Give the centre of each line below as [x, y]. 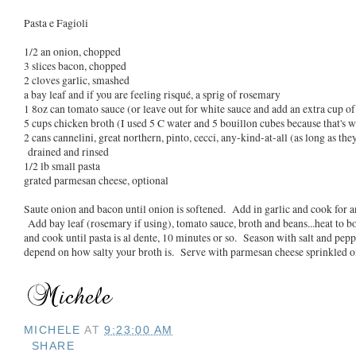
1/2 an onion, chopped [72, 52]
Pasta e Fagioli [56, 23]
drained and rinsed [66, 152]
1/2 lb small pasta [62, 166]
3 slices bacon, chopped [75, 66]
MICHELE [52, 329]
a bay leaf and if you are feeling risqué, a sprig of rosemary [152, 95]
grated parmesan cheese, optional [96, 181]
